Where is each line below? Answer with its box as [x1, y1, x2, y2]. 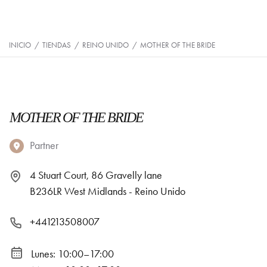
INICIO [9, 41, 31, 49]
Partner [30, 139, 58, 152]
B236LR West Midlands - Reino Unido [30, 185, 185, 198]
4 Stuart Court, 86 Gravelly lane [30, 169, 162, 182]
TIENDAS [42, 41, 71, 49]
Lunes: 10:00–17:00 [31, 247, 114, 261]
